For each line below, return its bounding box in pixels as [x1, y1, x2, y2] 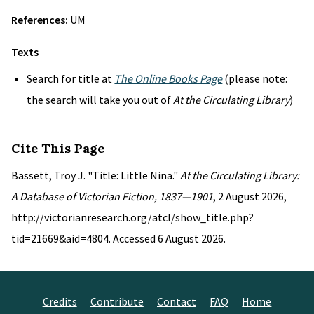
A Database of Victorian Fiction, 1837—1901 [11, 189, 213, 203]
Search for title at [27, 71, 115, 86]
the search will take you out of [27, 93, 174, 107]
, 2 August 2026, [213, 189, 287, 203]
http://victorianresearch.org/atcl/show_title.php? [11, 210, 254, 224]
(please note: [222, 71, 288, 86]
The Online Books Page [114, 71, 223, 86]
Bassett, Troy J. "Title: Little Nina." [11, 168, 180, 182]
